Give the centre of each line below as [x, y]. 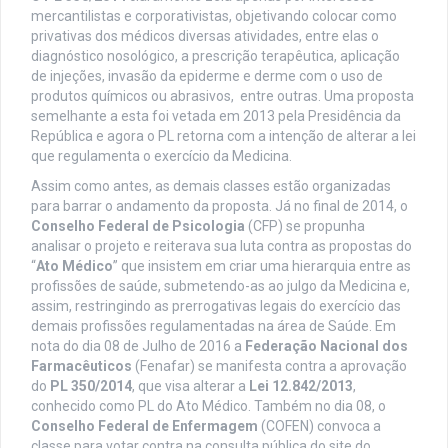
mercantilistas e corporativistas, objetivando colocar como [214, 16]
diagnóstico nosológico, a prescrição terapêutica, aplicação [215, 56]
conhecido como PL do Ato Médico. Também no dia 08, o [208, 406]
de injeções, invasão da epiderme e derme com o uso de [207, 76]
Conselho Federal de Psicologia [138, 226]
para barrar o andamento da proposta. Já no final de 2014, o [219, 206]
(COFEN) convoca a [319, 426]
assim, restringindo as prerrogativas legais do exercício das [216, 306]
